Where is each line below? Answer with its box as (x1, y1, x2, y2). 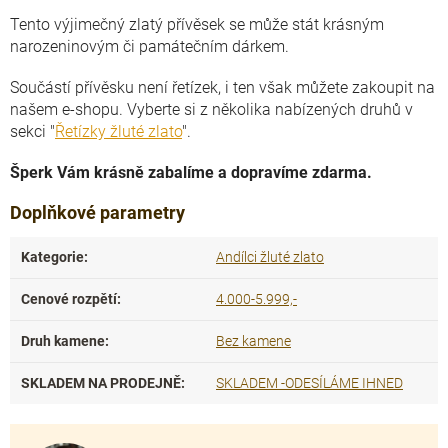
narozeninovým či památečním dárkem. (10, 37, 293, 56)
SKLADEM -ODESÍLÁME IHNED (216, 375, 403, 391)
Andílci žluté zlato (216, 249, 324, 265)
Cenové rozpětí (21, 291, 117, 307)
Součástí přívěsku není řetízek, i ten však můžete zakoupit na (10, 78, 435, 97)
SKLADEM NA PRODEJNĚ (21, 375, 181, 391)
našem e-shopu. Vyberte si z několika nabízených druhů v (10, 100, 413, 119)
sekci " (10, 122, 55, 141)
